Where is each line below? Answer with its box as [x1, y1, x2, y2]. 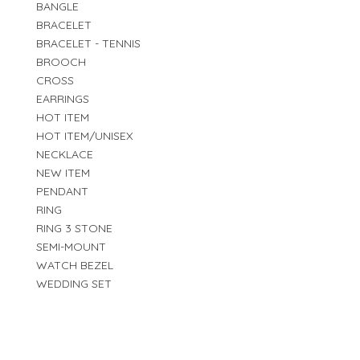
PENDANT [36, 183, 88, 198]
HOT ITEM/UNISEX [36, 128, 133, 143]
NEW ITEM [36, 165, 90, 180]
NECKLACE [36, 146, 93, 162]
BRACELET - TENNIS [36, 35, 141, 51]
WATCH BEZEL [36, 257, 113, 272]
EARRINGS [36, 91, 89, 106]
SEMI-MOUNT [36, 239, 106, 254]
